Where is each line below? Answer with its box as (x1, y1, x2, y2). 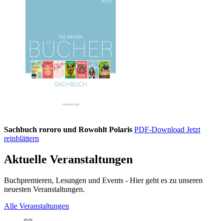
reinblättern (4, 134, 39, 143)
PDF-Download (134, 125, 186, 134)
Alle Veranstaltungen (4, 202, 69, 211)
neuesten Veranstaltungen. (4, 185, 85, 194)
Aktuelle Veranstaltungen (4, 153, 133, 166)
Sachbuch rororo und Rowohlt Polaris (4, 125, 132, 134)
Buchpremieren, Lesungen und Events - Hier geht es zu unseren (4, 176, 203, 185)
